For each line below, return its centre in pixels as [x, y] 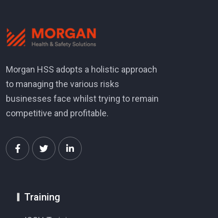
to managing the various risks [63, 84]
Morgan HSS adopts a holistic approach [82, 70]
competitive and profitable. [58, 113]
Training [42, 197]
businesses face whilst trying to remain [82, 99]
